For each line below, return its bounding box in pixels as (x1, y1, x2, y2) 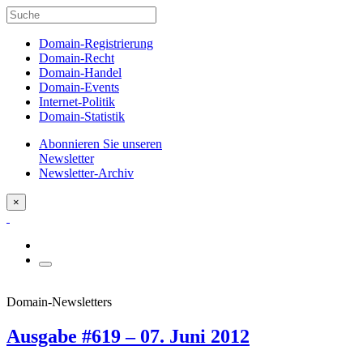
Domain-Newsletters (6, 295, 112, 309)
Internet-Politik (39, 95, 115, 109)
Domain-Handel (39, 66, 122, 79)
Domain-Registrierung (39, 36, 153, 50)
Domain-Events (39, 80, 119, 94)
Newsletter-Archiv (39, 166, 134, 180)
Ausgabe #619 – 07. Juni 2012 (6, 325, 250, 347)
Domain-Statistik (39, 109, 125, 123)
